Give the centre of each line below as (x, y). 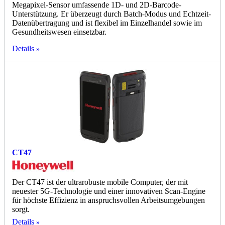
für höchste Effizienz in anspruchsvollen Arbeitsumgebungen (108, 200)
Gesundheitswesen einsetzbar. (59, 32)
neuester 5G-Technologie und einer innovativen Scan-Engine (109, 191)
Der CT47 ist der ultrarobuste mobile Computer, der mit (100, 182)
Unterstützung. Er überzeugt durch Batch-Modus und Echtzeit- (111, 14)
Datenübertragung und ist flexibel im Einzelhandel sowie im (107, 23)
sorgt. (21, 209)
